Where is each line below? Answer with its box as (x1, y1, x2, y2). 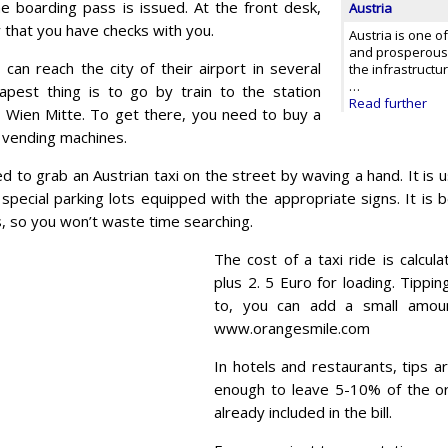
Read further (349, 93, 427, 112)
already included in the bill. (214, 401, 392, 422)
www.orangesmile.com (214, 317, 370, 338)
